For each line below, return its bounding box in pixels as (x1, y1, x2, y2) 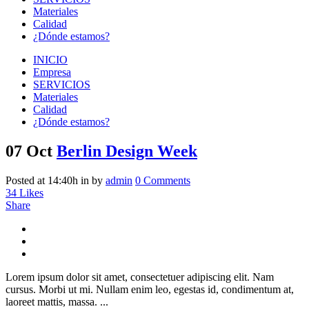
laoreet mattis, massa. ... (6, 295, 108, 308)
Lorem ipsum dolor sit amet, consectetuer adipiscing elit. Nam (6, 270, 274, 283)
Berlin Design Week (57, 141, 197, 160)
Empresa (33, 66, 71, 78)
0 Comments (135, 174, 190, 186)
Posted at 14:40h (6, 174, 78, 186)
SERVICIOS (33, 79, 90, 90)
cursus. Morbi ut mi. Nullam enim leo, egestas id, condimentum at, (6, 283, 294, 295)
